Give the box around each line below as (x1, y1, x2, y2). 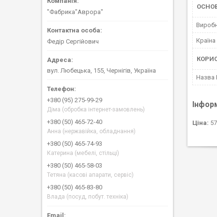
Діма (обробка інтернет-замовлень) (47, 106, 145, 113)
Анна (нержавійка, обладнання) (47, 128, 136, 135)
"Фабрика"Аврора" (47, 8, 103, 15)
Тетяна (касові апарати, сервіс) (47, 171, 134, 179)
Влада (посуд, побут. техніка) (47, 193, 128, 201)
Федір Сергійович (47, 37, 99, 45)
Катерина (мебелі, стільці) (47, 150, 119, 157)
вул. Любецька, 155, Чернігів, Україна (47, 67, 156, 75)
